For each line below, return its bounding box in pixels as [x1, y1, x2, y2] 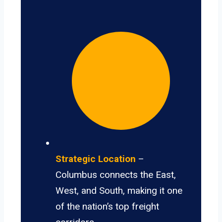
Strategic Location [55, 153, 136, 165]
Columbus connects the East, [55, 169, 176, 181]
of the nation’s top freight [55, 201, 159, 213]
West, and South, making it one [55, 185, 182, 197]
